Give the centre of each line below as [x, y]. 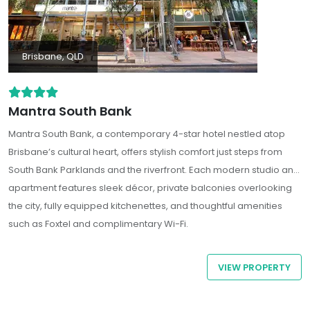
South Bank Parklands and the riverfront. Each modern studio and [154, 170]
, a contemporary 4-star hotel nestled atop [189, 134]
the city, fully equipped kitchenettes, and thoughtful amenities [145, 206]
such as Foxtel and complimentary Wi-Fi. [98, 224]
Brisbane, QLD [53, 56]
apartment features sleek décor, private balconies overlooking [150, 188]
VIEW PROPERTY [255, 267]
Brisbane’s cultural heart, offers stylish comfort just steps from [145, 152]
